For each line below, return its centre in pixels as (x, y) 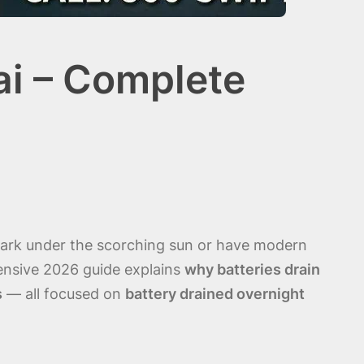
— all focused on (64, 293)
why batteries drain (252, 269)
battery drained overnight (215, 293)
